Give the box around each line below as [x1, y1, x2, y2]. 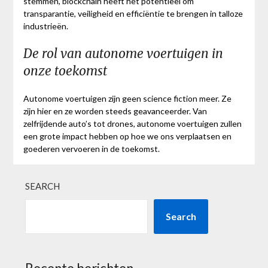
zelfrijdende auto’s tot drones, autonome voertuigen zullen [23, 118, 242, 129]
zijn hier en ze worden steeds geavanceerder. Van [23, 106, 207, 117]
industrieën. [23, 21, 68, 32]
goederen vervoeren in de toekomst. [23, 144, 160, 154]
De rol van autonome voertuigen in [23, 45, 223, 62]
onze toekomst [23, 63, 107, 80]
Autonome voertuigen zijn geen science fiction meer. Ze [23, 93, 232, 104]
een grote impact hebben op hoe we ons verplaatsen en [23, 131, 232, 142]
